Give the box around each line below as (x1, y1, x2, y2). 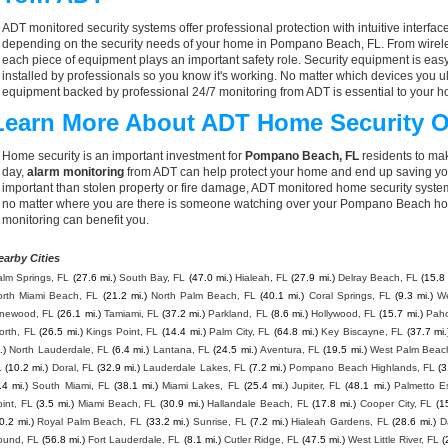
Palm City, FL (209, 326, 271, 337)
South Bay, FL (119, 272, 186, 283)
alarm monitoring (27, 165, 124, 179)
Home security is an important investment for (2, 149, 245, 163)
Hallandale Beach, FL (207, 398, 309, 409)
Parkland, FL (208, 308, 268, 319)
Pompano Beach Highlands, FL (289, 362, 436, 373)
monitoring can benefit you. (2, 213, 149, 227)
